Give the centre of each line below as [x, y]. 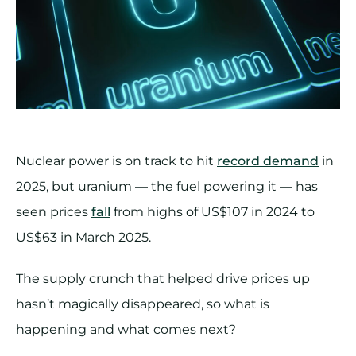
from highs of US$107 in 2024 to [213, 212]
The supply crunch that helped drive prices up [163, 279]
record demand [268, 161]
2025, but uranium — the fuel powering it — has [167, 187]
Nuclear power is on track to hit [116, 161]
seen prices [54, 212]
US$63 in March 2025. [83, 238]
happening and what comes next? [126, 330]
